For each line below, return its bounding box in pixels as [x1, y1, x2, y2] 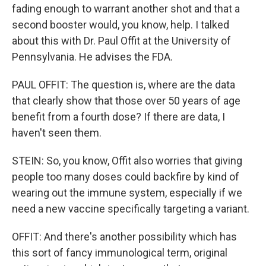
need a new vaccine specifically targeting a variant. [12, 202, 249, 215]
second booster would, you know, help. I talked [12, 18, 229, 31]
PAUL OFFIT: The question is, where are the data [12, 78, 235, 91]
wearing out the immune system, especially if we [12, 186, 242, 199]
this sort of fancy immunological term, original [12, 246, 227, 259]
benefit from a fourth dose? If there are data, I [12, 110, 225, 123]
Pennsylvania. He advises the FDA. [12, 50, 173, 63]
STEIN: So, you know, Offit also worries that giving [12, 154, 242, 167]
